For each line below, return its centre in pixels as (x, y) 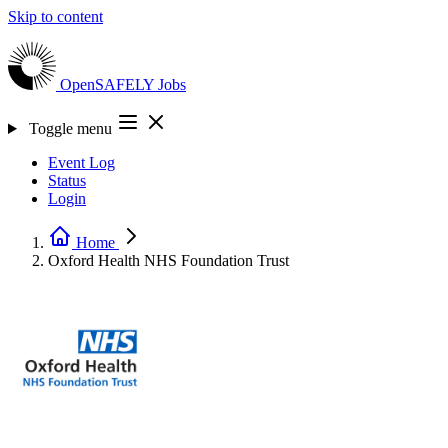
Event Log (81, 162)
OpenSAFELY (109, 84)
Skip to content (55, 16)
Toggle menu (70, 128)
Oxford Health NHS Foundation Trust (168, 260)
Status (67, 180)
